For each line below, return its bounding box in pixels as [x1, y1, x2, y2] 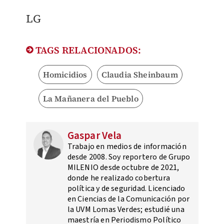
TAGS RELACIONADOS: [33, 43, 141, 57]
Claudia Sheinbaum [101, 69, 178, 80]
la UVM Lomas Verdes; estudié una [67, 204, 184, 215]
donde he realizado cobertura [67, 172, 170, 184]
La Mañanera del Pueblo [42, 93, 138, 104]
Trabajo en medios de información [67, 141, 186, 152]
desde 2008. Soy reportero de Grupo [67, 151, 190, 163]
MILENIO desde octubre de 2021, [67, 162, 179, 173]
